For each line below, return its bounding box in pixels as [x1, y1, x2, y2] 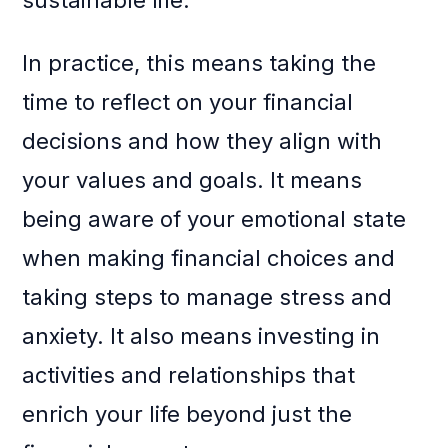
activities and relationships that [22, 362, 356, 389]
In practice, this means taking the [22, 50, 377, 77]
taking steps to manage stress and [22, 284, 393, 311]
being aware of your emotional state [22, 206, 407, 233]
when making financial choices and [22, 245, 396, 272]
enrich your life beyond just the [22, 401, 353, 428]
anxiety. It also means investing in [22, 323, 381, 350]
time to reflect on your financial [22, 89, 354, 116]
